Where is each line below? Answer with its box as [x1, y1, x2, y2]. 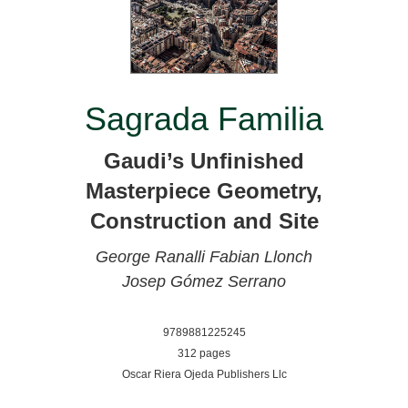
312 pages [178, 346, 230, 360]
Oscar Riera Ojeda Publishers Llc [121, 367, 287, 381]
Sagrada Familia [85, 99, 323, 138]
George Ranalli [96, 247, 209, 266]
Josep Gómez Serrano [122, 271, 286, 291]
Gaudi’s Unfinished [104, 148, 304, 173]
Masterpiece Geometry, [86, 178, 322, 203]
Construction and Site [89, 208, 319, 233]
